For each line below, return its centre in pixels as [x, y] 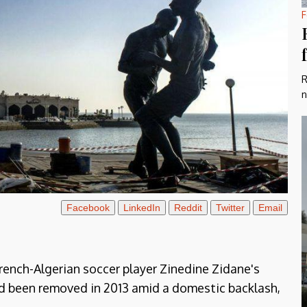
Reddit [188, 208]
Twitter [230, 208]
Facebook [88, 208]
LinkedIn [142, 208]
